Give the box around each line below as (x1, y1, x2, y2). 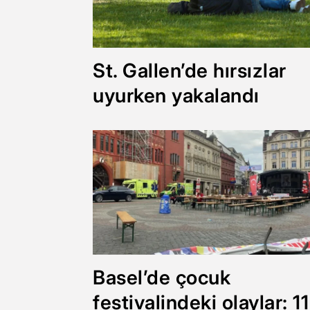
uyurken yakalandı (93, 83, 259, 107)
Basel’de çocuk (93, 265, 231, 289)
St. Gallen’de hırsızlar (93, 58, 286, 82)
